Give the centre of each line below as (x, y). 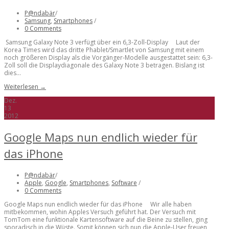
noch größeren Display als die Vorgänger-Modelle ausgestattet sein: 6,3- (108, 58)
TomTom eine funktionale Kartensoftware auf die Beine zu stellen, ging (106, 219)
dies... (13, 73)
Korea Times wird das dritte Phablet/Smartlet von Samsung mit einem (104, 50)
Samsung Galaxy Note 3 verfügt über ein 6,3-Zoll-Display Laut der (102, 42)
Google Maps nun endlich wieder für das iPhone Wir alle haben (98, 204)
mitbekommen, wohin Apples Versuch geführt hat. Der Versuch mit (100, 212)
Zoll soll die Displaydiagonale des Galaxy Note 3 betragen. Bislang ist (104, 65)
